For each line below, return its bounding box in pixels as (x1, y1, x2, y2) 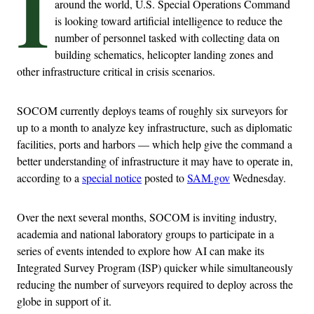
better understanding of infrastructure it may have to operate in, (17, 153, 293, 169)
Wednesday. (230, 170, 286, 186)
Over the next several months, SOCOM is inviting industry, (17, 210, 277, 225)
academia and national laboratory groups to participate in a (17, 226, 274, 242)
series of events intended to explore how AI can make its (17, 243, 264, 259)
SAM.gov (187, 170, 230, 186)
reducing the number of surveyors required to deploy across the (17, 277, 293, 292)
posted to (142, 170, 187, 186)
